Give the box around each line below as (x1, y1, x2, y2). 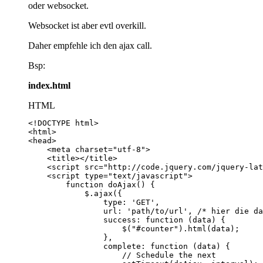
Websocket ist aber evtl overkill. (28, 20, 146, 31)
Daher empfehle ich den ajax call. (28, 40, 152, 50)
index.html (28, 80, 70, 90)
